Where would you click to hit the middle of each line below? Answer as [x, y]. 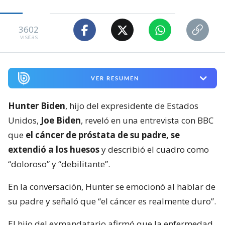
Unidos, [24, 121]
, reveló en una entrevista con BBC [147, 121]
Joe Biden [61, 121]
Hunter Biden [37, 106]
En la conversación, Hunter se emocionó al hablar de [112, 187]
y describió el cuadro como [154, 150]
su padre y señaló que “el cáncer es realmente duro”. [112, 201]
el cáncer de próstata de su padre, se [103, 135]
